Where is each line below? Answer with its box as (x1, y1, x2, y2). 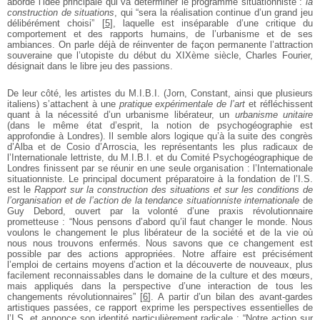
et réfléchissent (245, 98, 314, 109)
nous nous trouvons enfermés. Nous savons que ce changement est (7, 237, 313, 249)
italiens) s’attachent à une (7, 98, 119, 109)
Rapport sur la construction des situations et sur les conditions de (34, 184, 313, 195)
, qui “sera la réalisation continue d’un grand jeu (114, 6, 314, 18)
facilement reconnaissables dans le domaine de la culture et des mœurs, (7, 269, 313, 281)
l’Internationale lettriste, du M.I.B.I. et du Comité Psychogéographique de (7, 151, 313, 163)
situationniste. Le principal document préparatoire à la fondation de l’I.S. (7, 173, 313, 184)
